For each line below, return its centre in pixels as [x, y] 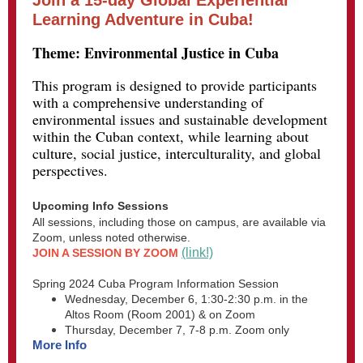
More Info [60, 345]
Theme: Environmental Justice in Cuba [156, 53]
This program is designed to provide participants [175, 85]
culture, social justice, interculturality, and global [177, 153]
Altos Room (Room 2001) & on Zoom [162, 314]
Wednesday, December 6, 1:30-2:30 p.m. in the [186, 299]
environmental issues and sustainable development [180, 119]
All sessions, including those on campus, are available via [179, 222]
